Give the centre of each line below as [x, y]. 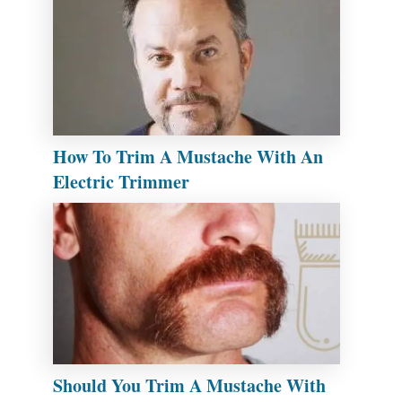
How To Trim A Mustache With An [188, 156]
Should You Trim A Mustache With [189, 385]
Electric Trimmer [121, 181]
